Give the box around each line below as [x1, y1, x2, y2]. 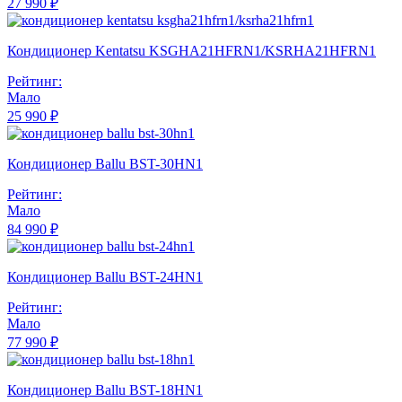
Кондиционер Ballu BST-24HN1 [7, 269, 203, 285]
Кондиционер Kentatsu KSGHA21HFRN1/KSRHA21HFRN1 [7, 43, 376, 59]
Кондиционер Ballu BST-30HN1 [7, 156, 203, 172]
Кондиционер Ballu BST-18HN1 [7, 382, 203, 398]
